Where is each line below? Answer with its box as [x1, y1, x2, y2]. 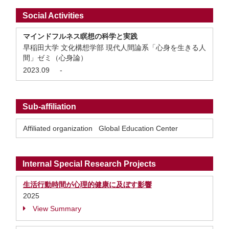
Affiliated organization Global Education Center [23, 124, 178, 132]
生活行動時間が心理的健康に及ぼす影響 [23, 180, 152, 189]
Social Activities [22, 11, 84, 20]
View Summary [33, 204, 81, 213]
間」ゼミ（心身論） [23, 54, 89, 62]
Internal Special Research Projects [22, 159, 156, 168]
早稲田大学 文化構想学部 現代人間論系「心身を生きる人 [23, 43, 206, 52]
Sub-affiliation [22, 102, 76, 111]
